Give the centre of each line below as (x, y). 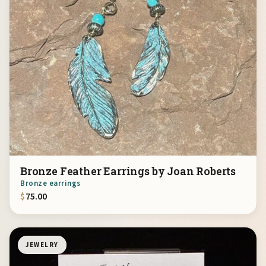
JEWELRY (42, 245)
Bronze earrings (50, 183)
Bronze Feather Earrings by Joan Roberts (128, 171)
